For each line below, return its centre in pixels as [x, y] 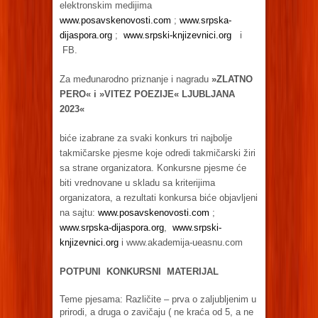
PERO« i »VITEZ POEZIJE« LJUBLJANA [147, 94]
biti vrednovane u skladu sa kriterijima [137, 182]
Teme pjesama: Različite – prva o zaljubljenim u [158, 299]
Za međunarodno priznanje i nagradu [136, 79]
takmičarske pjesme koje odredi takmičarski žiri [158, 153]
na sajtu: [79, 212]
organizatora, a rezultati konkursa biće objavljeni [159, 197]
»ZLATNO [232, 79]
